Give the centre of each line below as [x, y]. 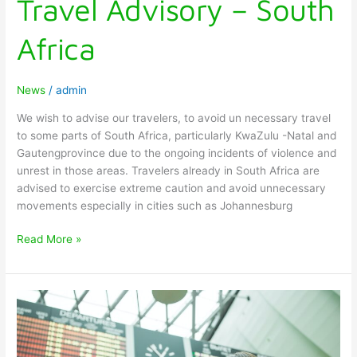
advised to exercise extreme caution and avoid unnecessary [172, 188]
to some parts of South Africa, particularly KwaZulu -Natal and [177, 135]
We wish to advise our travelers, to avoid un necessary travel [174, 118]
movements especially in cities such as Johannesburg [155, 205]
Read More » [49, 239]
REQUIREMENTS [59, 333]
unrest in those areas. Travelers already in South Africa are [169, 170]
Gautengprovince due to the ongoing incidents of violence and [177, 153]
